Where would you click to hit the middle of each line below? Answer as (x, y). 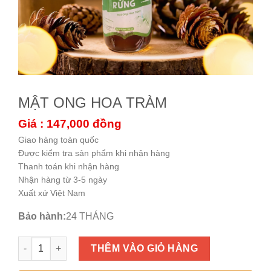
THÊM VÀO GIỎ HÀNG (145, 248)
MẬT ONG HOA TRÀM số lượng (82, 242)
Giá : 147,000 (54, 124)
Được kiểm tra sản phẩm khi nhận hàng (94, 153)
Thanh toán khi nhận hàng (69, 167)
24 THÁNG (90, 217)
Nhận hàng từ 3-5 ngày (63, 180)
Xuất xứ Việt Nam (52, 193)
